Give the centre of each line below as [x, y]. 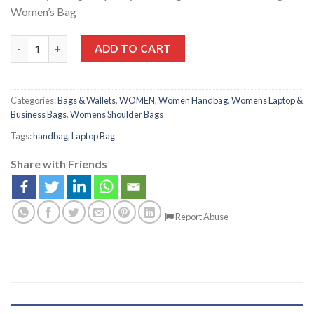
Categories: [34, 100]
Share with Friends [59, 164]
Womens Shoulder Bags [117, 114]
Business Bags [39, 114]
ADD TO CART [133, 48]
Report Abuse [201, 216]
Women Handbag [193, 100]
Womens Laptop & [267, 100]
